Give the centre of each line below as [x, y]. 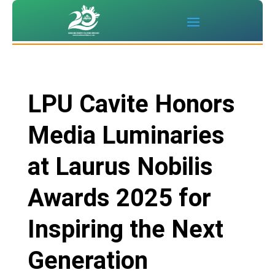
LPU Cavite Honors [131, 104]
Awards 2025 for [119, 198]
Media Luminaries [126, 136]
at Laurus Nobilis [120, 167]
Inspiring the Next [125, 230]
